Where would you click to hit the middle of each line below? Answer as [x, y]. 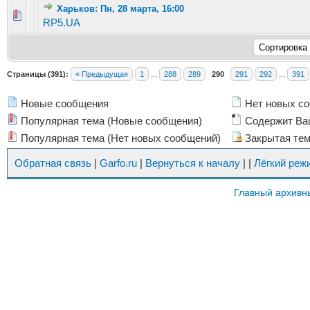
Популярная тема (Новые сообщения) [110, 121]
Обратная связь [53, 163]
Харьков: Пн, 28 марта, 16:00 [120, 9]
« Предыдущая [102, 74]
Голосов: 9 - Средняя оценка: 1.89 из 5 [115, 15]
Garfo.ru [118, 163]
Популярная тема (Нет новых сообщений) [119, 138]
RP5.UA [62, 22]
